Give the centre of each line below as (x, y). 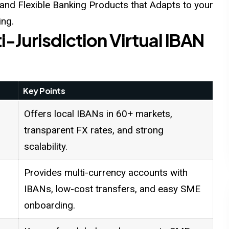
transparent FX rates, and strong (94, 130)
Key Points (44, 91)
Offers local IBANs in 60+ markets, (98, 114)
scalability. (45, 147)
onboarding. (49, 205)
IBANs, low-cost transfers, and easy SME (112, 189)
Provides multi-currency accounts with (106, 173)
